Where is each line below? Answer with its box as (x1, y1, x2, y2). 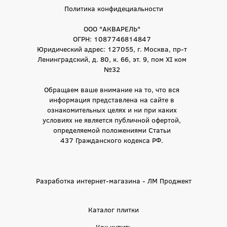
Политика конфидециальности (64, 3, 163, 13)
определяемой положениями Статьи (53, 124, 171, 135)
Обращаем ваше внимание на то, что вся (44, 84, 179, 94)
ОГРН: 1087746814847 (72, 33, 151, 44)
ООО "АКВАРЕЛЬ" (83, 23, 140, 33)
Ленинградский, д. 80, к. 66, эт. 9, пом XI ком (37, 53, 186, 64)
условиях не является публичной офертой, (43, 114, 181, 125)
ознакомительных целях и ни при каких (47, 104, 177, 115)
